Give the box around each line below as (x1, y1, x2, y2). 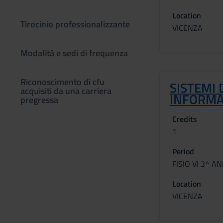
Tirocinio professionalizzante (20, 17, 130, 31)
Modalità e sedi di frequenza (20, 46, 128, 60)
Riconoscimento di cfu (20, 75, 105, 89)
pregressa (20, 93, 58, 107)
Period (172, 145, 194, 157)
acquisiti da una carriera (20, 84, 111, 98)
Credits (172, 113, 197, 125)
